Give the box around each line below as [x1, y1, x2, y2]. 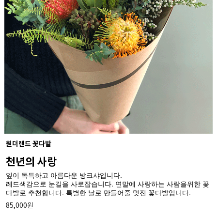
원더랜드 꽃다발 [5, 139, 51, 148]
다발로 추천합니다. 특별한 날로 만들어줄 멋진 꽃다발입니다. [5, 187, 191, 197]
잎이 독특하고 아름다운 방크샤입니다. [5, 170, 122, 180]
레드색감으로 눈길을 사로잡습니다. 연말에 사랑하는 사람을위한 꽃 [5, 178, 209, 188]
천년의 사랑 [5, 155, 57, 169]
